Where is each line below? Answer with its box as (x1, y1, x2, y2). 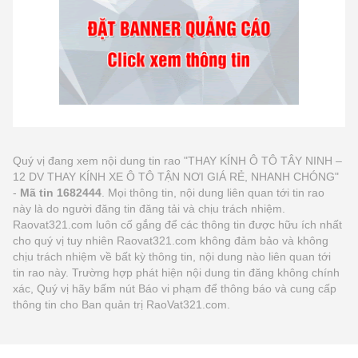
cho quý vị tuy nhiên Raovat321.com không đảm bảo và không (13, 233, 328, 247)
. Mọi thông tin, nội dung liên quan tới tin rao (101, 185, 324, 199)
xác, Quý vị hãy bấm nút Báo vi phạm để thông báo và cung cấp (13, 281, 336, 295)
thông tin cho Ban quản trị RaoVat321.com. (13, 297, 230, 311)
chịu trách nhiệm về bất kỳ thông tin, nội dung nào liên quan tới (13, 249, 331, 263)
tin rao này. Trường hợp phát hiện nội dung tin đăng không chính (13, 265, 340, 279)
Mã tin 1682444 (20, 185, 101, 199)
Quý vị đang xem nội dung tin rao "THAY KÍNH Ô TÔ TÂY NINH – (13, 153, 342, 167)
